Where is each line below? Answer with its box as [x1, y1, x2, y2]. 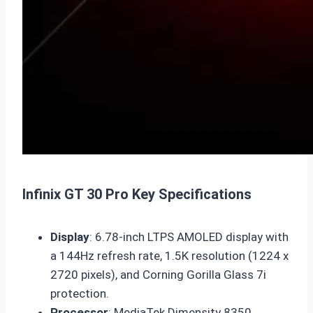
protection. [50, 286, 109, 301]
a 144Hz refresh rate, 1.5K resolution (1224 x [50, 249, 289, 263]
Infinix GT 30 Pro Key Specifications [22, 185, 252, 203]
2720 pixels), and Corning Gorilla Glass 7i [50, 268, 266, 282]
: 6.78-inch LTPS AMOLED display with [89, 230, 289, 245]
